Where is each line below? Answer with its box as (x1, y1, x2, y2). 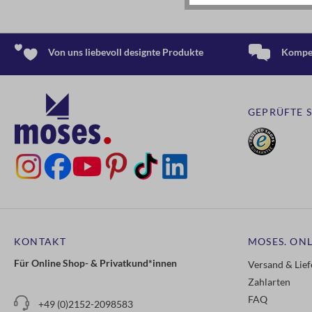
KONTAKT (14, 235, 67, 247)
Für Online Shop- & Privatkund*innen (14, 257, 177, 269)
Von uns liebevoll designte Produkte (48, 45, 203, 58)
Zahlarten (248, 276, 290, 288)
